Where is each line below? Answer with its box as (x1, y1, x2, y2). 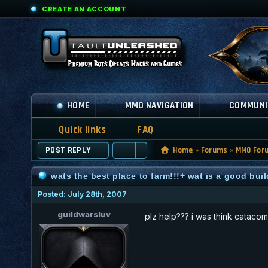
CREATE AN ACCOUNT (42, 4, 127, 13)
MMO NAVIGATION (124, 100, 194, 111)
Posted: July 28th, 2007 (38, 189, 127, 199)
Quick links (59, 123, 106, 136)
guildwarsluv (57, 209, 111, 219)
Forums (200, 145, 228, 155)
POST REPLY (45, 144, 91, 156)
